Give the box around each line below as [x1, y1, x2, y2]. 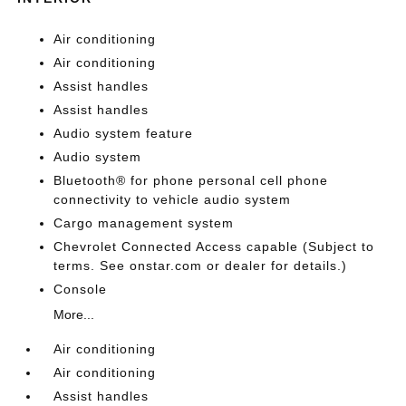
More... [53, 306, 95, 322]
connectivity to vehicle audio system [53, 191, 292, 207]
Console [53, 281, 108, 296]
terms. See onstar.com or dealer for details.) [53, 257, 348, 273]
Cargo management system [53, 215, 235, 230]
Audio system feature [53, 125, 194, 140]
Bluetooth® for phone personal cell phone [53, 172, 329, 188]
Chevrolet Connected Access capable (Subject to [53, 238, 375, 254]
